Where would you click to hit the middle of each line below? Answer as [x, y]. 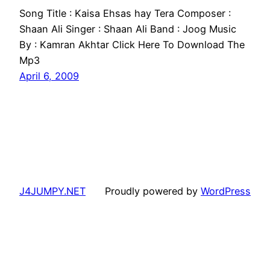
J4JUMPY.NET [52, 191]
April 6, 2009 [49, 76]
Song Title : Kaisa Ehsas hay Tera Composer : [125, 13]
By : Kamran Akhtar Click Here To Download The [132, 44]
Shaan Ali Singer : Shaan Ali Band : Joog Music [128, 29]
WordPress [226, 191]
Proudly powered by [153, 191]
